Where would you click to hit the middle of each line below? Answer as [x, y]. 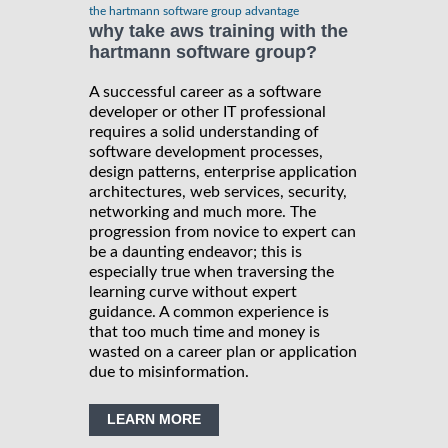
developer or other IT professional [207, 111]
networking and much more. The [202, 211]
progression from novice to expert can [222, 231]
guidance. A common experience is [209, 311]
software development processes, [206, 151]
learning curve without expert [193, 291]
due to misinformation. [169, 371]
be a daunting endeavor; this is [195, 251]
